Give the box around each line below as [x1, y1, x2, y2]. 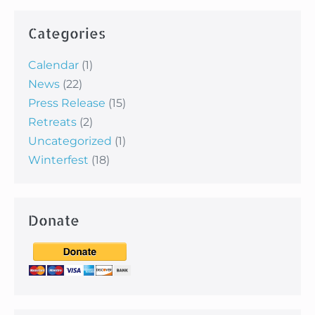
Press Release [28, 96, 105, 110]
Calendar [28, 58, 79, 72]
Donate [28, 211, 79, 230]
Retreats [28, 115, 77, 129]
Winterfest [28, 153, 89, 167]
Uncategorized [28, 134, 112, 148]
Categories [28, 24, 105, 43]
